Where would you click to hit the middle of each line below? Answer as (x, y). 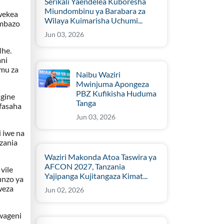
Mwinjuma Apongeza (113, 84)
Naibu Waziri (98, 74)
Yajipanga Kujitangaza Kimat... (96, 176)
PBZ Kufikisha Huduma (116, 93)
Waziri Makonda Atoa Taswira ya (100, 157)
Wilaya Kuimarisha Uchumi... (93, 20)
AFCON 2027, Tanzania (85, 166)
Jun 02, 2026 (64, 190)
